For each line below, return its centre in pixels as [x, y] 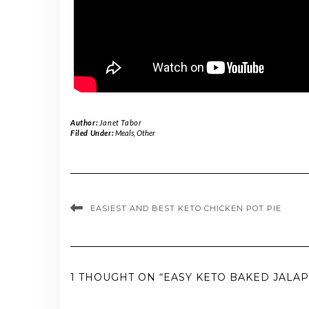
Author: [85, 122]
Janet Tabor [120, 122]
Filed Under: [93, 132]
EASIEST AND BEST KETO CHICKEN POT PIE [186, 208]
